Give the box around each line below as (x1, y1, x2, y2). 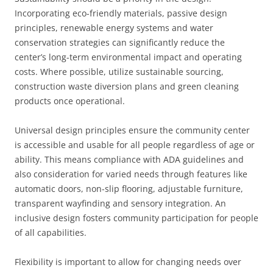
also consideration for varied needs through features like (15, 168, 247, 180)
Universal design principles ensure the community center (15, 124, 250, 136)
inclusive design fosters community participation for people (15, 212, 258, 224)
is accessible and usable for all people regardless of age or (15, 139, 255, 151)
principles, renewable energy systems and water (15, 22, 213, 34)
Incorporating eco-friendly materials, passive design (15, 7, 227, 19)
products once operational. (15, 95, 125, 107)
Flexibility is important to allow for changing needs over (15, 256, 241, 268)
